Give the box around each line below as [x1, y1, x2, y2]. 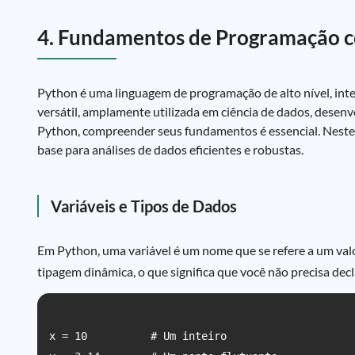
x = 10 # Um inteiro [49, 330, 227, 342]
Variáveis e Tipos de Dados [51, 197, 237, 216]
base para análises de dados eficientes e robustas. [37, 142, 303, 157]
